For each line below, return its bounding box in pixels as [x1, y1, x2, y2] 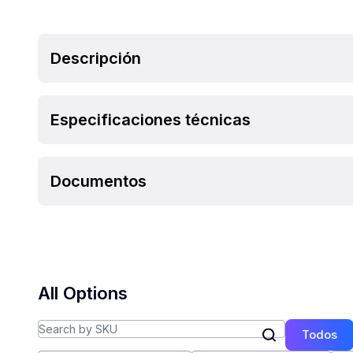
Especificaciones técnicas [50, 110, 251, 129]
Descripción [50, 48, 141, 68]
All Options [38, 283, 128, 303]
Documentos [50, 171, 147, 191]
